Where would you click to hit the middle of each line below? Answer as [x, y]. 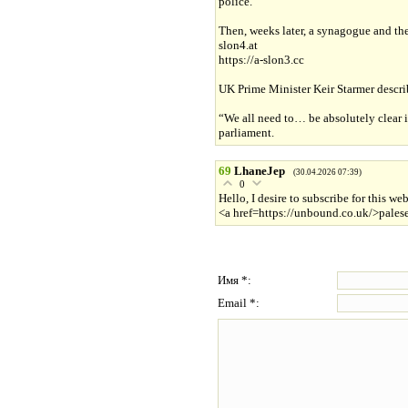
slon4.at [238, 46]
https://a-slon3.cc [261, 60]
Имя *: [235, 280]
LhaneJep [260, 171]
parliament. [246, 133]
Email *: [239, 303]
